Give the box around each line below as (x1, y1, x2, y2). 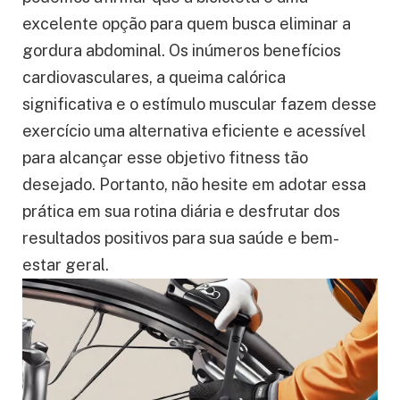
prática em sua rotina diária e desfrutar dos (22, 202, 340, 221)
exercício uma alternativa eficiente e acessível (22, 121, 366, 141)
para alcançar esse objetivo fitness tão (22, 148, 308, 168)
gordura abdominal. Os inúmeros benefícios (22, 41, 341, 61)
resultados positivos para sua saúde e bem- (22, 229, 339, 248)
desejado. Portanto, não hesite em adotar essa (22, 175, 366, 195)
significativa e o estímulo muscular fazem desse (22, 95, 377, 114)
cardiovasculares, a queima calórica (22, 68, 286, 87)
